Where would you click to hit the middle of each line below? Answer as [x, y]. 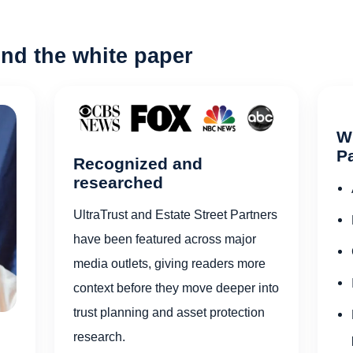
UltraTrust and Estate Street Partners [176, 215]
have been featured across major [165, 239]
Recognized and [138, 163]
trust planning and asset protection [169, 312]
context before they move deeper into [176, 288]
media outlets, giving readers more [170, 264]
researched [119, 182]
